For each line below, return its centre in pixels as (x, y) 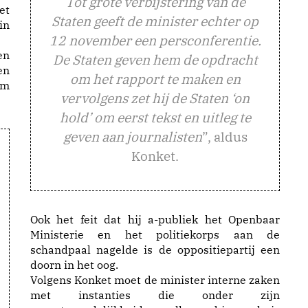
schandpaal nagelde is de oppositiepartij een (155, 250)
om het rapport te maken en (155, 79)
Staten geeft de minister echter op (155, 21)
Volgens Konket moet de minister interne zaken (155, 280)
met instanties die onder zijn (155, 295)
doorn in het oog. (74, 265)
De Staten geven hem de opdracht (155, 59)
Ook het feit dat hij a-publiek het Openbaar (155, 219)
